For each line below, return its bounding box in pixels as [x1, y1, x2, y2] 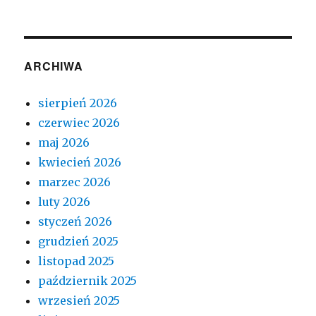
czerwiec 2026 [38, 116, 121, 130]
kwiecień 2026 [38, 155, 122, 169]
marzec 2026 [38, 175, 111, 189]
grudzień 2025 [38, 234, 119, 248]
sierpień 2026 [38, 96, 118, 110]
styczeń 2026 [38, 214, 113, 229]
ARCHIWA [24, 58, 83, 74]
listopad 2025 [38, 254, 115, 268]
